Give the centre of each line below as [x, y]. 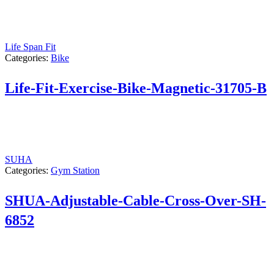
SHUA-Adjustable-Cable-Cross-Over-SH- [135, 200]
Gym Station [75, 170]
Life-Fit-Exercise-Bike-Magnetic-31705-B [136, 88]
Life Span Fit [30, 46]
